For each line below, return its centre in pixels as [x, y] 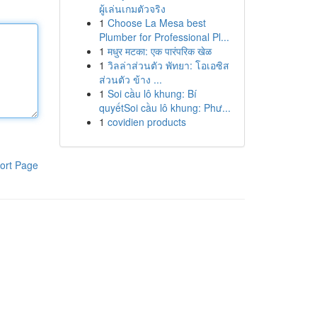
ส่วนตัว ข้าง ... [130, 79]
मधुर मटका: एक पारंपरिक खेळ [159, 51]
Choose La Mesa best [156, 23]
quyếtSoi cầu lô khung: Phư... [165, 108]
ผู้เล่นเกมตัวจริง [132, 8]
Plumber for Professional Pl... [164, 37]
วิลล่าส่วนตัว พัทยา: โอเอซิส [168, 65]
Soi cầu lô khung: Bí [152, 93]
